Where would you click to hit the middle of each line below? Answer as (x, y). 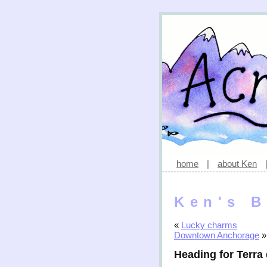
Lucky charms (209, 225)
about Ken (237, 164)
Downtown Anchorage (217, 235)
